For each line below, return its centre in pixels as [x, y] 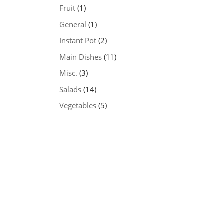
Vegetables [78, 105]
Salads [70, 89]
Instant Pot [78, 40]
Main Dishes [81, 56]
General [73, 24]
